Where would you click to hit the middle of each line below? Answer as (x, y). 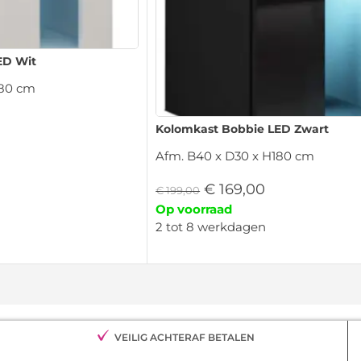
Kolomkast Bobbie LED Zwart (243, 129)
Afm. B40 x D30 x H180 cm (235, 156)
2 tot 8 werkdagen (211, 226)
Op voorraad (194, 209)
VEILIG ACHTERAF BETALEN (185, 338)
